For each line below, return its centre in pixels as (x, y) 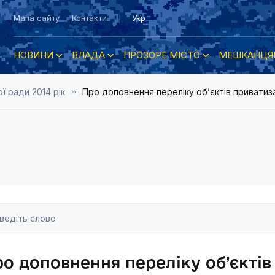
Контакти (89, 18)
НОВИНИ (33, 55)
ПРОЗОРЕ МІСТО (162, 55)
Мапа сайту (37, 18)
